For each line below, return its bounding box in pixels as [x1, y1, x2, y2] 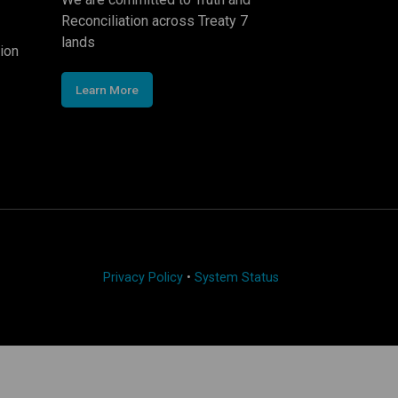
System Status [194, 269, 279, 285]
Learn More [75, 82, 139, 97]
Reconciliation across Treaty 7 [60, 12, 248, 29]
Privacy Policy [102, 269, 183, 285]
